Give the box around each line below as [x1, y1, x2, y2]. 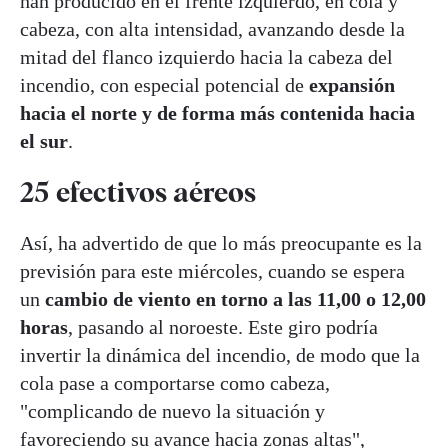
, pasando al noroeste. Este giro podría [68, 316, 378, 339]
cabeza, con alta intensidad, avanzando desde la [20, 18, 405, 40]
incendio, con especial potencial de [20, 74, 304, 96]
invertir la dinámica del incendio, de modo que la [20, 344, 420, 367]
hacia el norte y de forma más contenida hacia [20, 102, 415, 124]
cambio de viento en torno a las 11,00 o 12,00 [45, 288, 426, 311]
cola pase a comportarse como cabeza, [20, 372, 330, 395]
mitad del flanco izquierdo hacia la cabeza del [20, 46, 393, 68]
